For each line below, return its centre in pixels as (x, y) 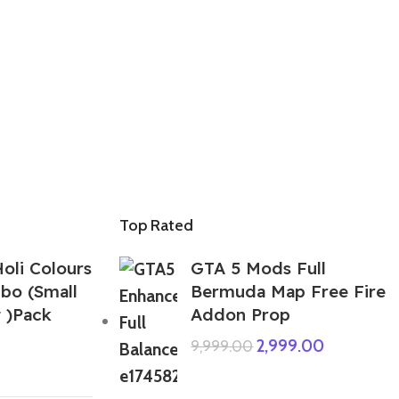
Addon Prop (241, 314)
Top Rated (157, 225)
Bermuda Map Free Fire (289, 291)
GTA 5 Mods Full (259, 268)
